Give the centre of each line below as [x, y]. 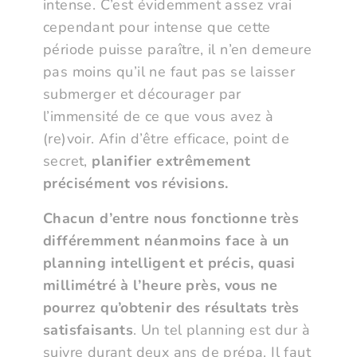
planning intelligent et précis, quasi [169, 263]
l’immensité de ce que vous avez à [159, 117]
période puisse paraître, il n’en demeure [177, 50]
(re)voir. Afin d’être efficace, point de [166, 139]
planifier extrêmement [171, 161]
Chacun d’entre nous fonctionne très [171, 219]
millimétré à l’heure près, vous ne [161, 286]
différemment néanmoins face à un [167, 241]
